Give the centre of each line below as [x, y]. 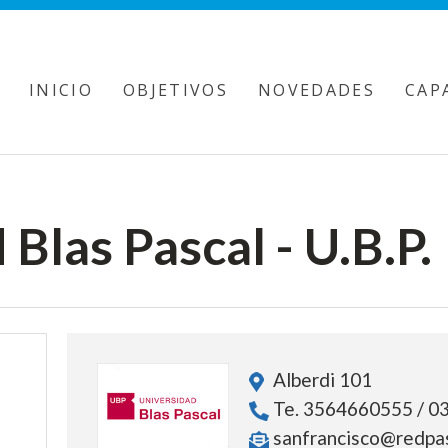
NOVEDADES [316, 90]
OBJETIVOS [175, 90]
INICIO [61, 90]
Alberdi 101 [320, 379]
